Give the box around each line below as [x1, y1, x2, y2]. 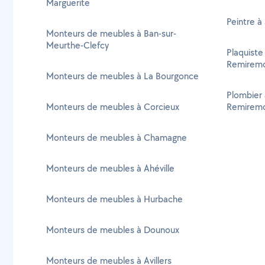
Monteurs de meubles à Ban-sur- [46, 27, 176, 40]
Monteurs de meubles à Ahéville [46, 162, 174, 174]
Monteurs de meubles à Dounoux [46, 224, 179, 236]
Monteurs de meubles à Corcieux [46, 101, 179, 113]
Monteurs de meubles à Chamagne [46, 131, 187, 144]
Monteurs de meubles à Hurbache [46, 193, 183, 205]
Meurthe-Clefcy [46, 39, 109, 51]
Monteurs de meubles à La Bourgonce [46, 70, 199, 82]
